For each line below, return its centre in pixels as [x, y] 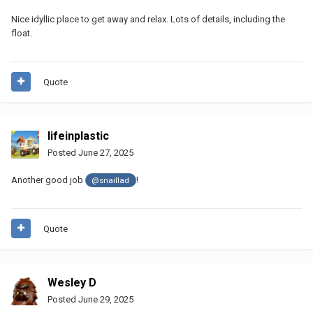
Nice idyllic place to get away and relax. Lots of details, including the [148, 19]
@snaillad [111, 180]
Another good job [48, 180]
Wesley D [72, 282]
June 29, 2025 [106, 299]
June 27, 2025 [106, 152]
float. [22, 33]
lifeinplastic [78, 136]
